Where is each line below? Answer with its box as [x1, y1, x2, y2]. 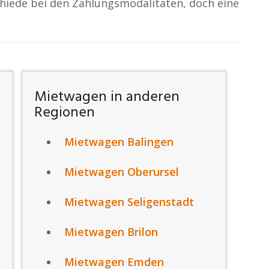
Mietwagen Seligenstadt [64, 195, 195, 210]
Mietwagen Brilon [64, 225, 159, 240]
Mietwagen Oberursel [64, 165, 180, 180]
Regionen [34, 101, 95, 125]
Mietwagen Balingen [64, 134, 174, 150]
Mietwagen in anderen [34, 86, 180, 109]
